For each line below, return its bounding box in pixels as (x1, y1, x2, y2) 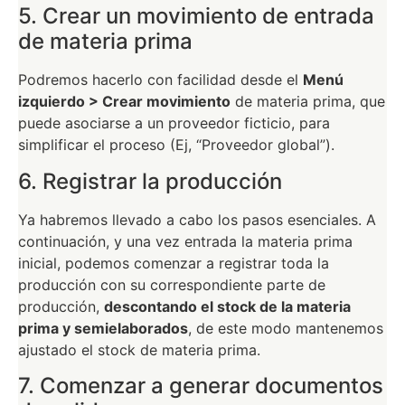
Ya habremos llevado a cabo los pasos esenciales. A (18, 210, 376, 229)
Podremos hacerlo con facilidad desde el (18, 71, 303, 89)
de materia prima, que (231, 92, 385, 111)
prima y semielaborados (18, 318, 188, 337)
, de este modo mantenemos (188, 318, 383, 337)
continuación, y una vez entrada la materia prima (18, 231, 353, 250)
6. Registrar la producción (18, 167, 282, 194)
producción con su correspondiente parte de (18, 275, 325, 294)
